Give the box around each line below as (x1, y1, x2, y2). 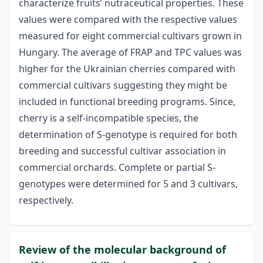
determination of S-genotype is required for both (19, 128, 237, 141)
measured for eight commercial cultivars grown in (19, 29, 242, 43)
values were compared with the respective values (19, 13, 237, 26)
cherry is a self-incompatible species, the (19, 112, 198, 125)
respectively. (19, 194, 73, 207)
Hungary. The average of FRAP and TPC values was (19, 46, 242, 59)
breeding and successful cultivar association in (19, 144, 226, 158)
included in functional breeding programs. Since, (19, 95, 235, 109)
